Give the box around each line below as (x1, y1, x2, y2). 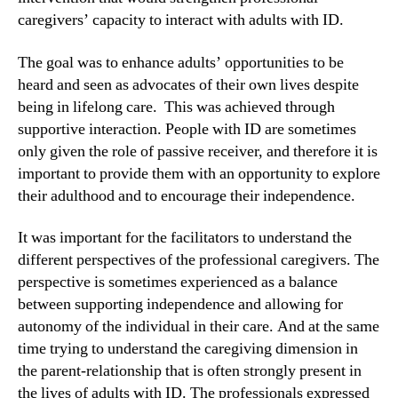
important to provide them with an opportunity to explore (18, 163, 380, 184)
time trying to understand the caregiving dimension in (18, 338, 358, 360)
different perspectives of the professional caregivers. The (18, 250, 379, 271)
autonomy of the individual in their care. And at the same (18, 316, 379, 338)
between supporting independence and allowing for (18, 294, 343, 315)
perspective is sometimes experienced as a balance (18, 272, 338, 293)
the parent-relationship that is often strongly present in (18, 361, 362, 382)
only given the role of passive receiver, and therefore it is (18, 140, 378, 162)
